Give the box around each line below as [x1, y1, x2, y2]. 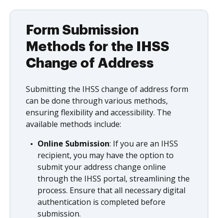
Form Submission [26, 23, 139, 37]
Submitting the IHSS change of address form [26, 84, 188, 94]
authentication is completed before [37, 197, 165, 207]
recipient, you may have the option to [37, 150, 174, 161]
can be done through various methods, [26, 95, 168, 106]
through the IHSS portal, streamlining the [37, 173, 190, 184]
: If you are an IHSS [109, 138, 178, 149]
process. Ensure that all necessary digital [37, 185, 185, 196]
